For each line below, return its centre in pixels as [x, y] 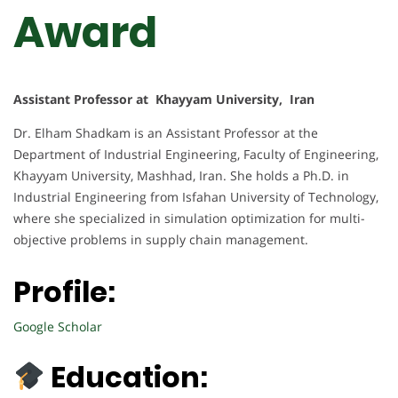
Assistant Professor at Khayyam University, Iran [164, 99]
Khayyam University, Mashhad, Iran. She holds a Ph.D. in [181, 175]
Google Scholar [58, 327]
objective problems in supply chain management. [161, 239]
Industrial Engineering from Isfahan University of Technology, [196, 196]
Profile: [64, 292]
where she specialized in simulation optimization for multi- [189, 218]
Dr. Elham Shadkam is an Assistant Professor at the [166, 132]
